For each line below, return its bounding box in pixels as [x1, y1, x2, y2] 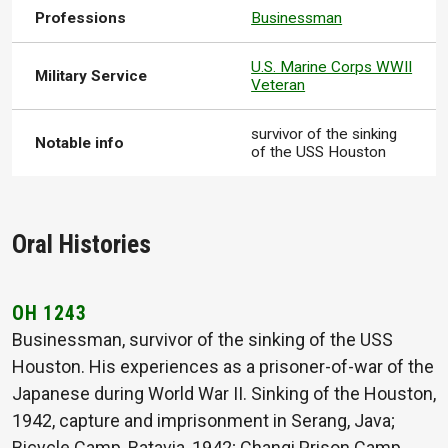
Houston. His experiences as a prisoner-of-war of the [12, 355, 434, 377]
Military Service [35, 66, 148, 85]
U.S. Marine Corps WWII [251, 57, 413, 76]
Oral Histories [12, 229, 151, 259]
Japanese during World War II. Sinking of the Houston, [12, 382, 436, 404]
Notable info [35, 133, 125, 152]
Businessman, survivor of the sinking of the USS [12, 328, 393, 350]
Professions [35, 8, 127, 27]
